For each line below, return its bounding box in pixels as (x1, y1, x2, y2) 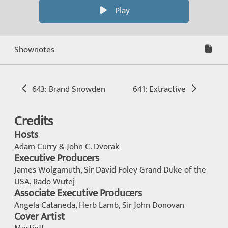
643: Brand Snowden (30, 82, 105, 96)
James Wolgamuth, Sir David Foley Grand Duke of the (14, 163, 206, 177)
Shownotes (14, 43, 54, 57)
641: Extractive (133, 82, 188, 96)
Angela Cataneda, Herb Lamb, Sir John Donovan (14, 198, 184, 212)
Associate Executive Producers (14, 185, 142, 202)
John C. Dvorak (67, 139, 119, 154)
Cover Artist (14, 209, 65, 225)
